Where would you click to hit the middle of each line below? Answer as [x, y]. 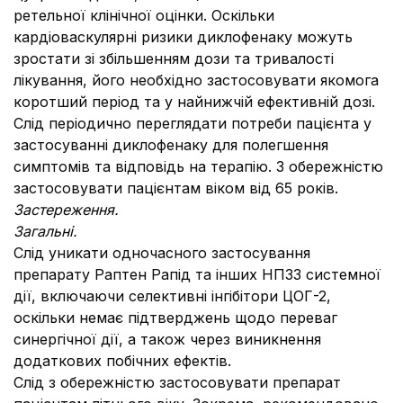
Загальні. [45, 231]
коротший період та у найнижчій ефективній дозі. [194, 102]
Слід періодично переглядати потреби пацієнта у [193, 123]
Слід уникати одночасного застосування [162, 253]
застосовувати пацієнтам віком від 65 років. [176, 188]
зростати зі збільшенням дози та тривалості [174, 58]
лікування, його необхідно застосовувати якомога [196, 80]
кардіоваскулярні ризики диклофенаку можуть [183, 37]
